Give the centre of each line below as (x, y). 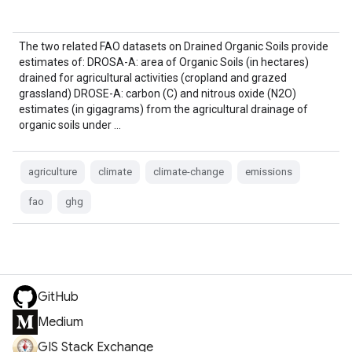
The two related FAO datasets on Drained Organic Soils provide (174, 46)
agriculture (53, 172)
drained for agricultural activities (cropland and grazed (153, 78)
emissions (269, 172)
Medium (60, 322)
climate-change (189, 172)
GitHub (58, 297)
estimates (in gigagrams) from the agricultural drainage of (163, 109)
